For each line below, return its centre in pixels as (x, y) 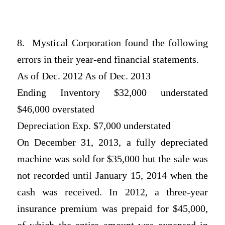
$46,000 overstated (55, 109)
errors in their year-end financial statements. (108, 60)
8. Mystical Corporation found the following (113, 43)
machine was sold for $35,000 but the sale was (113, 159)
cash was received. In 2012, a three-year (113, 192)
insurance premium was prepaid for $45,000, (113, 209)
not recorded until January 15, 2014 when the (113, 176)
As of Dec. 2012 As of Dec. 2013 (84, 76)
